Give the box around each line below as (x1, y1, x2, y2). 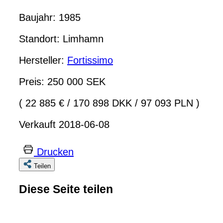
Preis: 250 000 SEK (19, 76, 106, 87)
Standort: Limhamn (19, 33, 104, 44)
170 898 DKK (70, 97, 135, 109)
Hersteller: (19, 54, 67, 66)
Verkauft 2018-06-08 (19, 118, 110, 130)
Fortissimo (67, 54, 113, 66)
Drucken (37, 146, 74, 157)
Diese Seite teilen (19, 183, 113, 196)
